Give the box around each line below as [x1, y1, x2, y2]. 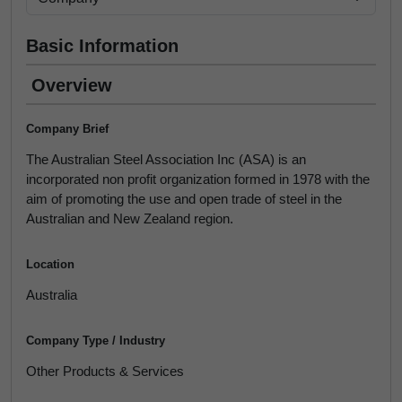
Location [26, 258, 74, 271]
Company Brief [26, 122, 109, 135]
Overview [31, 75, 112, 95]
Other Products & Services [26, 363, 184, 379]
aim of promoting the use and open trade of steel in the [26, 191, 342, 206]
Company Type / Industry [26, 334, 165, 347]
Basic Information [26, 36, 179, 56]
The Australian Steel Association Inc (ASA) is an [26, 152, 306, 167]
